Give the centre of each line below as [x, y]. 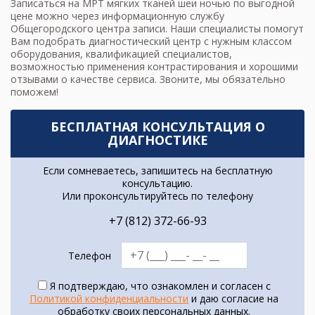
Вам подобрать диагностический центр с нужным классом [151, 41]
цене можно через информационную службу [117, 16]
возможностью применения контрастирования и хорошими [154, 67]
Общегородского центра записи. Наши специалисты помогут [157, 29]
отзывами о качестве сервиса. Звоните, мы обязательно [148, 79]
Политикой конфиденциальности [109, 299]
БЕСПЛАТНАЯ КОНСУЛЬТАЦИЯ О [157, 127]
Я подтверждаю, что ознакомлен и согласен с [159, 286]
